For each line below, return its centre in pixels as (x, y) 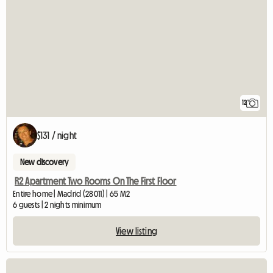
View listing (136, 231)
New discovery (44, 162)
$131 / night (57, 135)
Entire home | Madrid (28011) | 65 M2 (72, 193)
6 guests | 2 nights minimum (57, 204)
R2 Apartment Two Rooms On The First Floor (96, 181)
